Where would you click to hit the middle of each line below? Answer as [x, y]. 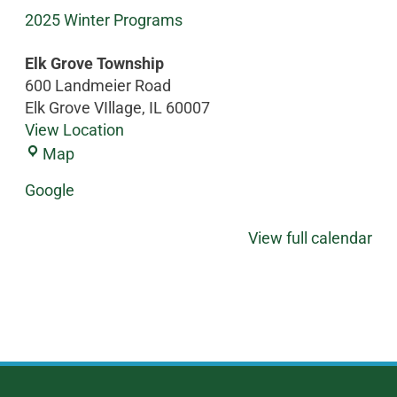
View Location [74, 129]
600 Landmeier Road [97, 85]
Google [49, 190]
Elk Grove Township [94, 63]
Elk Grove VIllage [83, 107]
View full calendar [311, 237]
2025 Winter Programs [103, 19]
